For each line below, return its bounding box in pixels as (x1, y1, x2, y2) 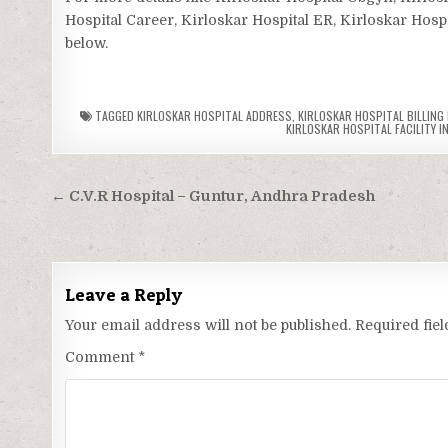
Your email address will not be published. (65, 317, 352, 334)
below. (65, 35, 109, 52)
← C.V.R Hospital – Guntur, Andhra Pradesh (51, 188, 376, 206)
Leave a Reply (65, 284, 183, 306)
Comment (65, 349, 139, 366)
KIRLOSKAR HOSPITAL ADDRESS (137, 107, 293, 125)
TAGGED (92, 107, 138, 125)
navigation (50, 207, 190, 245)
